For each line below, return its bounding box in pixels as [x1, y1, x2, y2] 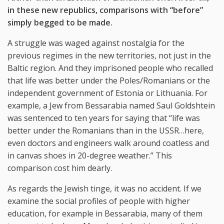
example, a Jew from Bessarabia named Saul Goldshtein [7, 99, 215, 111]
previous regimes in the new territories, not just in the [7, 49, 211, 61]
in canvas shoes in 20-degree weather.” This [7, 149, 172, 161]
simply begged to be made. [7, 16, 114, 28]
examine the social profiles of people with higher [7, 195, 190, 206]
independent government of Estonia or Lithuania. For [7, 87, 207, 98]
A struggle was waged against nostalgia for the [7, 37, 184, 48]
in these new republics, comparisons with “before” [7, 4, 203, 15]
